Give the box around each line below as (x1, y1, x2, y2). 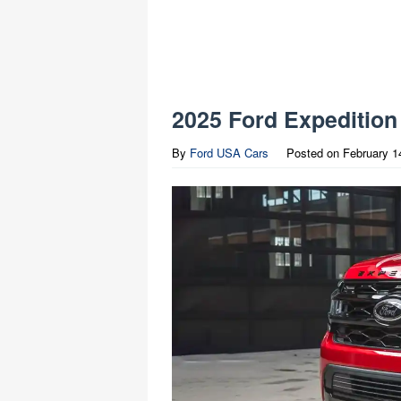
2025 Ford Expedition (172, 103, 397, 135)
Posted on (286, 144, 343, 161)
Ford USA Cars (190, 144, 269, 161)
